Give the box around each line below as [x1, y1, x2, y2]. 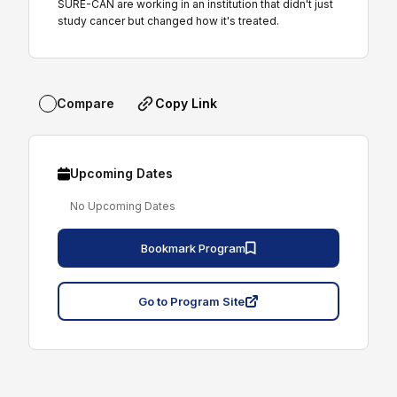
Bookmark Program [141, 240, 245, 255]
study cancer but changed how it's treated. [58, 13, 279, 27]
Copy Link [155, 95, 217, 111]
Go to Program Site [138, 293, 245, 308]
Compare [57, 96, 114, 112]
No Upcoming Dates [70, 198, 175, 213]
